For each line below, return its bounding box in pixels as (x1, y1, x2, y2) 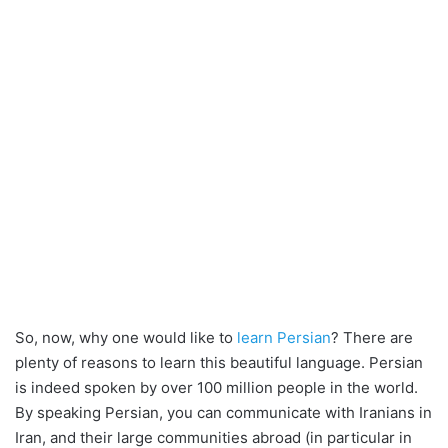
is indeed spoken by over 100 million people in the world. (15, 378, 418, 398)
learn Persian (237, 328, 331, 348)
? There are (331, 328, 413, 348)
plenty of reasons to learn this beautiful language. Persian (15, 353, 423, 373)
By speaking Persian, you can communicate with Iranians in (15, 403, 432, 423)
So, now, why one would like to (15, 328, 237, 348)
